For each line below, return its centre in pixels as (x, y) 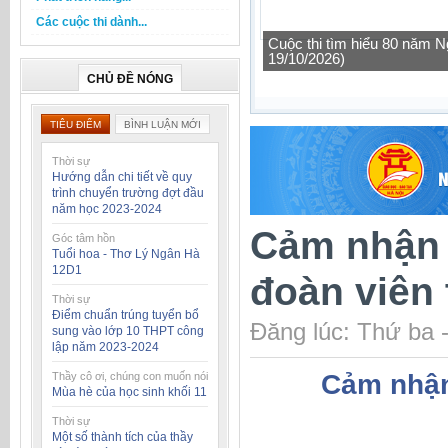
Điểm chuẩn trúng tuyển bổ (125, 315)
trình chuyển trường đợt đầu (128, 193)
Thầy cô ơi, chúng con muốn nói (130, 376)
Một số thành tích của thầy (122, 437)
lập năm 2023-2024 (105, 347)
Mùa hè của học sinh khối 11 (129, 392)
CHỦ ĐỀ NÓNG (130, 79)
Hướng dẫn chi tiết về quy (122, 177)
